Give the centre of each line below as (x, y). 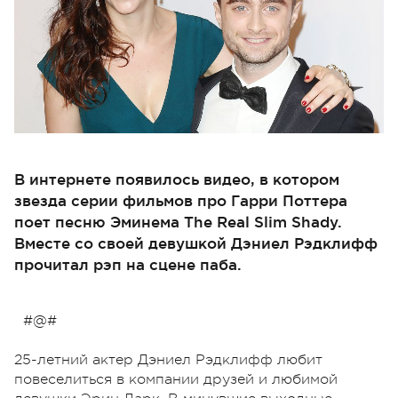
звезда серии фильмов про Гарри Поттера (181, 200)
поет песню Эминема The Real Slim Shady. (178, 221)
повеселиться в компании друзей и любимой (176, 379)
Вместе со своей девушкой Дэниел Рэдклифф (196, 243)
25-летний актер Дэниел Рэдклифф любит (168, 359)
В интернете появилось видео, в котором (177, 179)
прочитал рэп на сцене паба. (128, 264)
